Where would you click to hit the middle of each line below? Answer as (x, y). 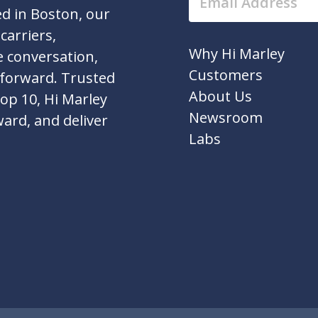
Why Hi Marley (237, 53)
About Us (220, 96)
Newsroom (226, 117)
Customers (226, 75)
